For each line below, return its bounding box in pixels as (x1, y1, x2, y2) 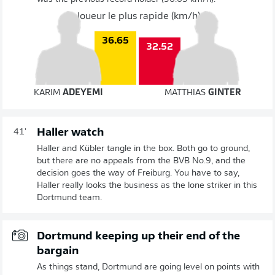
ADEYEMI (63, 88, 104, 98)
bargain (37, 246, 79, 257)
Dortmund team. (37, 193, 102, 203)
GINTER (207, 88, 241, 98)
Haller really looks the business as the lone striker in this (37, 181, 257, 190)
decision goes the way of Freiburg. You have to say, (37, 169, 239, 178)
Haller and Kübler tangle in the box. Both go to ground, (37, 144, 250, 153)
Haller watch (37, 127, 104, 139)
